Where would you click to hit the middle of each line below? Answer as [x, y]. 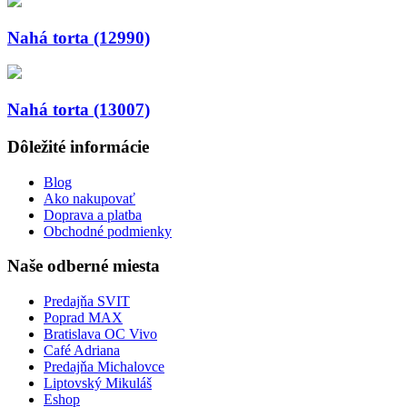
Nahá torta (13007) [79, 110]
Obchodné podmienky [108, 231]
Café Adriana [82, 350]
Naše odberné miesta [84, 266]
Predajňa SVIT [87, 301]
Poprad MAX [83, 317]
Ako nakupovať [89, 198]
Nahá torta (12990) [79, 37]
